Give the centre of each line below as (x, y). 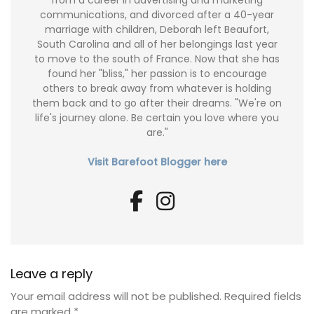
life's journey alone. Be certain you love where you (157, 118)
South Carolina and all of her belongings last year (157, 45)
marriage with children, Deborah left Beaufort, (157, 30)
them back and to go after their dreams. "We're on (157, 103)
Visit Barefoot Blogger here (157, 162)
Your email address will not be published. (116, 296)
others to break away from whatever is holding (157, 89)
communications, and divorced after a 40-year (157, 15)
